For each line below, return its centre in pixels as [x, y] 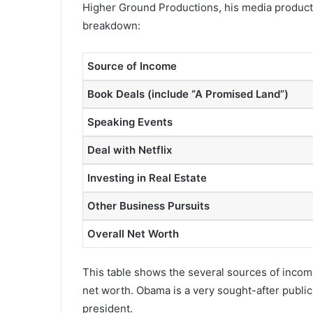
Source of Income [132, 66]
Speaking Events [130, 122]
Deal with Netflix [130, 150]
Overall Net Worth [133, 233]
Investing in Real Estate [147, 177]
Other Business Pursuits [148, 205]
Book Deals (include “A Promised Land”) [188, 94]
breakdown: [111, 25]
